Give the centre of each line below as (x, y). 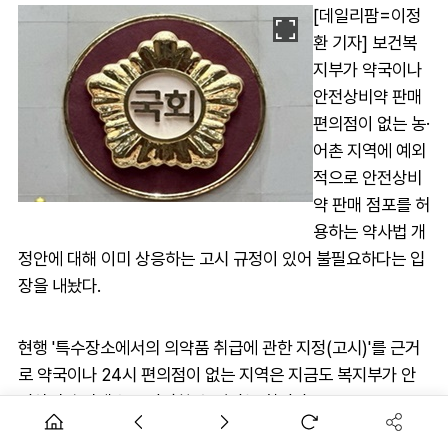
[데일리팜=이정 (367, 15)
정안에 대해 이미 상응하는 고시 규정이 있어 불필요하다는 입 (221, 258)
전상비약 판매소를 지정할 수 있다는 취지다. (165, 401)
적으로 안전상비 (367, 177)
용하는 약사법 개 (369, 231)
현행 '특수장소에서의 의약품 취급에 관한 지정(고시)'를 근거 (219, 347)
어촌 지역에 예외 (369, 150)
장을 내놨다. (59, 285)
